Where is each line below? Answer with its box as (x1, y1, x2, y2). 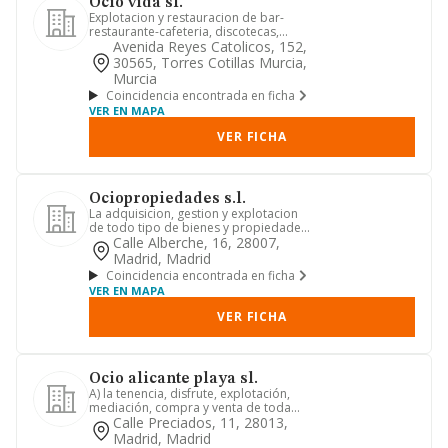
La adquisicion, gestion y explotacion (89, 205, 298, 222)
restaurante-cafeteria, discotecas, (89, 23, 279, 40)
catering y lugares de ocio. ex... (89, 37, 263, 54)
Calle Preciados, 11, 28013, (113, 413, 288, 432)
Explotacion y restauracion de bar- (89, 9, 284, 26)
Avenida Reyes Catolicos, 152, (113, 37, 307, 56)
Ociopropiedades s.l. (89, 191, 246, 207)
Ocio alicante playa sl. (89, 371, 258, 387)
